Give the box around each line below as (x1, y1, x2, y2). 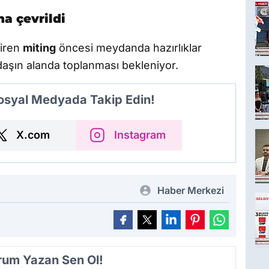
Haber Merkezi (157, 184, 224, 197)
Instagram (114, 128, 166, 142)
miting (23, 41, 56, 55)
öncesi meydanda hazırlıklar (56, 41, 202, 55)
